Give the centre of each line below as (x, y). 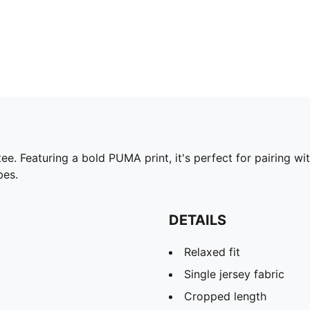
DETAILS (198, 220)
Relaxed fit (212, 252)
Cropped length (225, 296)
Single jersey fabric (234, 274)
